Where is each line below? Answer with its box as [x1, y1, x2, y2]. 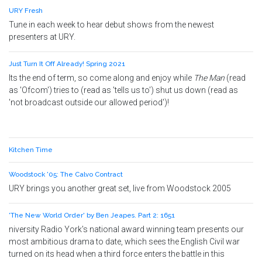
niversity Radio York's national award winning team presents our [9, 225, 244, 234]
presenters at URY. [9, 32, 75, 42]
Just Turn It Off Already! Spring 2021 [9, 60, 125, 68]
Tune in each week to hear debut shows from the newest [9, 20, 214, 29]
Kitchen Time [9, 146, 53, 154]
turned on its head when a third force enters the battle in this [9, 249, 225, 258]
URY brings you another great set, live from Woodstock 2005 [9, 184, 231, 193]
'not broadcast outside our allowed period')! [9, 98, 169, 107]
